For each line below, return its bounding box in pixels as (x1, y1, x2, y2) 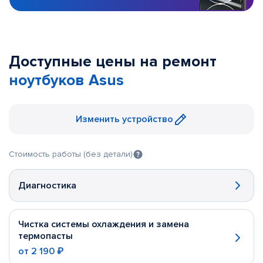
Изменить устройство (76, 113, 173, 125)
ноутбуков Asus (9, 71, 124, 90)
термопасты (18, 230, 73, 242)
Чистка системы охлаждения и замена (18, 218, 189, 230)
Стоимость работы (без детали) (9, 149, 133, 159)
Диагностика (18, 180, 76, 191)
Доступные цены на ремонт (9, 52, 217, 71)
